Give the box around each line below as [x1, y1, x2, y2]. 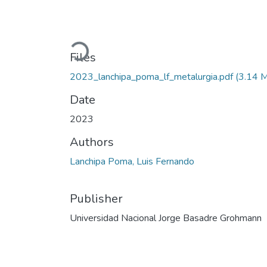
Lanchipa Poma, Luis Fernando [70, 154, 194, 168]
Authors [70, 133, 114, 150]
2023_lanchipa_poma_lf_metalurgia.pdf [70, 70, 233, 83]
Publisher [70, 190, 123, 207]
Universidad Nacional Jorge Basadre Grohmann [70, 211, 262, 225]
